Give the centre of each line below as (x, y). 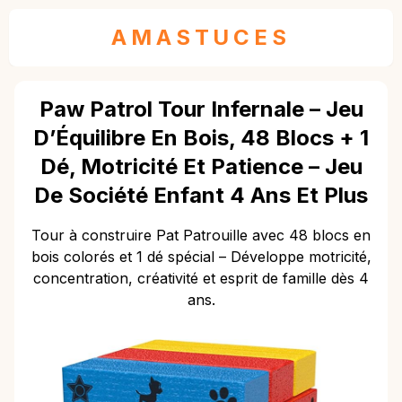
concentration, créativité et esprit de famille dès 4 (201, 278)
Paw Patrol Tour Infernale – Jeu (201, 109)
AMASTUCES (201, 37)
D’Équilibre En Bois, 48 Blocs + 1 (201, 138)
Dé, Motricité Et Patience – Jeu (201, 166)
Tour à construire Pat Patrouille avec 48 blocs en (201, 235)
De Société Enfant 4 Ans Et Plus (201, 195)
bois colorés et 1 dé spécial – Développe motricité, (201, 257)
